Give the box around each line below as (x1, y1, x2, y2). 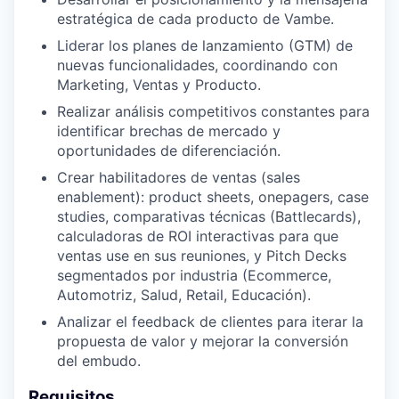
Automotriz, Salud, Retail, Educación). (57, 286, 311, 305)
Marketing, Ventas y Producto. (57, 76, 261, 94)
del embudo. (57, 352, 141, 370)
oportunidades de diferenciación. (57, 142, 281, 160)
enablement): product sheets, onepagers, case (57, 188, 369, 207)
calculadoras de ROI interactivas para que (57, 227, 338, 246)
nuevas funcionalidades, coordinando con (57, 56, 338, 75)
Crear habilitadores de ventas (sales (57, 168, 300, 187)
